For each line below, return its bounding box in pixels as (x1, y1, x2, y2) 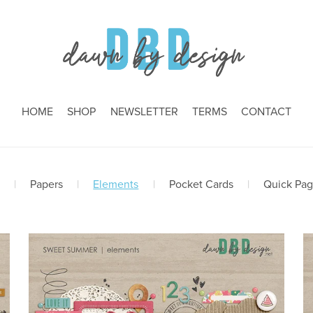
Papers (30, 177, 64, 192)
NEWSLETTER (110, 104, 178, 119)
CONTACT (240, 104, 291, 119)
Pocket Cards (168, 177, 233, 192)
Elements (93, 177, 139, 192)
